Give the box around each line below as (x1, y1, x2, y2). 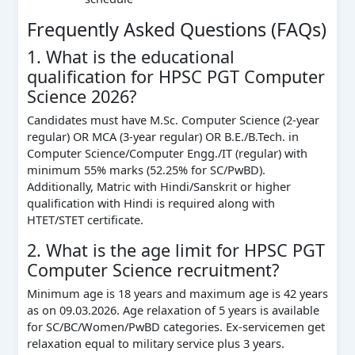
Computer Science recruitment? (26, 258, 279, 281)
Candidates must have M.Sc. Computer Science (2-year (26, 111, 319, 128)
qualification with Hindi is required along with (26, 194, 275, 211)
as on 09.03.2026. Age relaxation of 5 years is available (26, 301, 319, 318)
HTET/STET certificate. (26, 211, 143, 227)
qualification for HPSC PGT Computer (26, 64, 325, 88)
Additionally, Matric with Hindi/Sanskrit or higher (26, 177, 291, 194)
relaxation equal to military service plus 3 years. (26, 334, 284, 351)
